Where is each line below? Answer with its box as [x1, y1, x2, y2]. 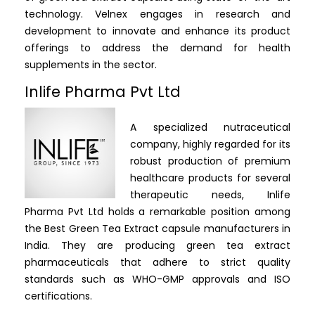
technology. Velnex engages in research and [25, 7, 290, 22]
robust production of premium [130, 154, 290, 169]
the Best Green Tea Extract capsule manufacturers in [25, 221, 290, 236]
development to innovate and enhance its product [25, 24, 290, 39]
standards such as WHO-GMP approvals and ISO [25, 272, 290, 287]
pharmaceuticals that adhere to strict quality [25, 255, 290, 270]
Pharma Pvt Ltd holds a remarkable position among [25, 205, 290, 219]
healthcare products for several [130, 171, 290, 186]
